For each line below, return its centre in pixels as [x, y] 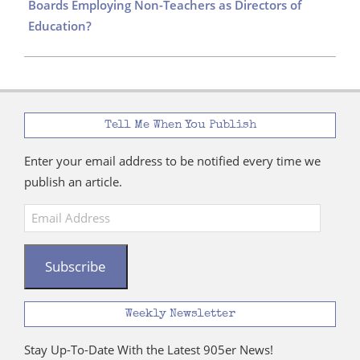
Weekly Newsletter [180, 314]
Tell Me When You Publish [180, 125]
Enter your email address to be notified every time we [172, 160]
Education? [60, 25]
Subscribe [76, 267]
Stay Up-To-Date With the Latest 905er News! [149, 350]
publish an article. [73, 181]
